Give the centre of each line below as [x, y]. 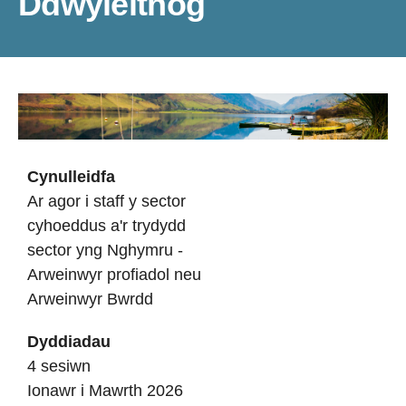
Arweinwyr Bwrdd [90, 299]
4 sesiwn [59, 366]
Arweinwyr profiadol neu [114, 275]
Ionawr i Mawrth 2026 [105, 391]
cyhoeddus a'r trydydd [106, 226]
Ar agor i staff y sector [106, 201]
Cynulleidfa [71, 177]
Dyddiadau [69, 342]
